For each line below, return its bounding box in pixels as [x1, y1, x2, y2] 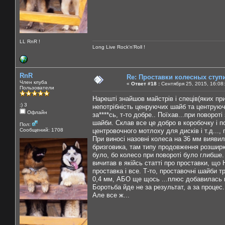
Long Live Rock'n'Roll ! [92, 44, 145, 50]
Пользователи [20, 84, 54, 90]
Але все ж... [92, 191, 130, 199]
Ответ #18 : [131, 80, 160, 86]
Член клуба [20, 79, 47, 85]
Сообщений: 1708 [20, 127, 63, 133]
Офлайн [26, 109, 47, 115]
